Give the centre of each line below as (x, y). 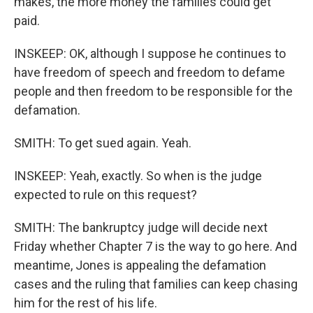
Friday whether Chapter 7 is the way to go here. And (155, 246)
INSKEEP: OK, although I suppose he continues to (150, 53)
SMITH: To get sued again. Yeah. (103, 143)
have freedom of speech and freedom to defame (150, 72)
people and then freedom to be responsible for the (153, 91)
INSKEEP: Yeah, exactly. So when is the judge (138, 176)
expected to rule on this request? (105, 195)
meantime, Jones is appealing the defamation (140, 265)
